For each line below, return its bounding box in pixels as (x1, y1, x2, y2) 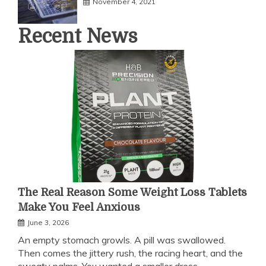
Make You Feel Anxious (18, 201, 140, 214)
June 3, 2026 (27, 218, 69, 227)
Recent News (18, 26, 137, 48)
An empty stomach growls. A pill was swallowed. (18, 234, 226, 246)
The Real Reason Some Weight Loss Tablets (18, 186, 247, 199)
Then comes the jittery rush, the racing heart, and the (18, 247, 243, 259)
